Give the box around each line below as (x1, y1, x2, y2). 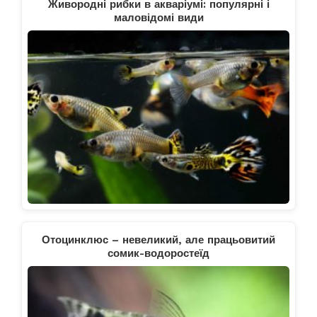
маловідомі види (113, 11, 204, 24)
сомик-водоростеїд (108, 246, 209, 260)
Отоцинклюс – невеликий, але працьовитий (42, 233, 275, 246)
